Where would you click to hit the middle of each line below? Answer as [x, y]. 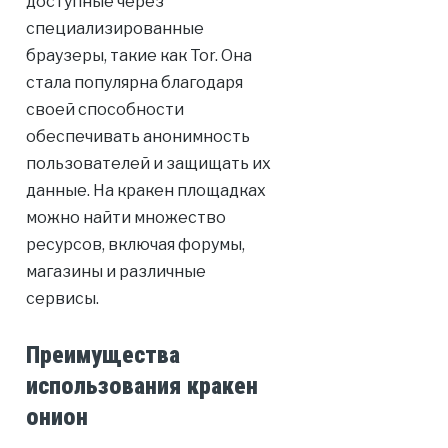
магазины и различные [115, 272]
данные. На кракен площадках [145, 191]
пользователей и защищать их [148, 164]
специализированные [114, 29]
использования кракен [141, 386]
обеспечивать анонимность [137, 137]
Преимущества [102, 355]
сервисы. [62, 299]
